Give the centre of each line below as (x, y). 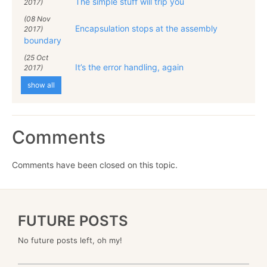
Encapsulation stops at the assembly (146, 28)
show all (41, 85)
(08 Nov (37, 18)
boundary (43, 40)
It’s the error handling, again (129, 67)
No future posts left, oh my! (70, 240)
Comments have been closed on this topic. (95, 164)
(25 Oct (36, 57)
